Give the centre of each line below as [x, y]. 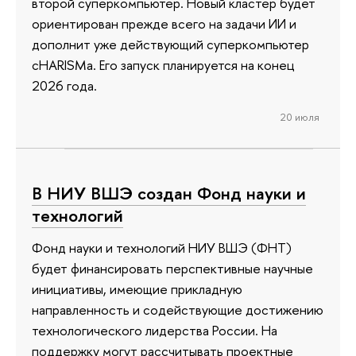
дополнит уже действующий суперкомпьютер [170, 44]
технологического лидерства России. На [155, 330]
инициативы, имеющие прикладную [137, 288]
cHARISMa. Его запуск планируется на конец [163, 65]
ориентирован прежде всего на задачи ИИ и [164, 24]
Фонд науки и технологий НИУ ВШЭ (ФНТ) [162, 247]
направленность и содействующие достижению [178, 309]
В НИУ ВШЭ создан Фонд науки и [169, 193]
